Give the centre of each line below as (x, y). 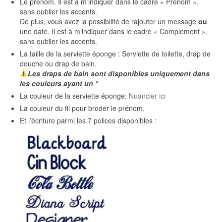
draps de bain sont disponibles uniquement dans (126, 73)
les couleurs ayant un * (59, 83)
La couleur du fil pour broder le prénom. (82, 108)
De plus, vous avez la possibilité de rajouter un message (109, 21)
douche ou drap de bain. (58, 63)
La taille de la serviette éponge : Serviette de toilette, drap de (115, 54)
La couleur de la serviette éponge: (74, 96)
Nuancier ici (147, 96)
